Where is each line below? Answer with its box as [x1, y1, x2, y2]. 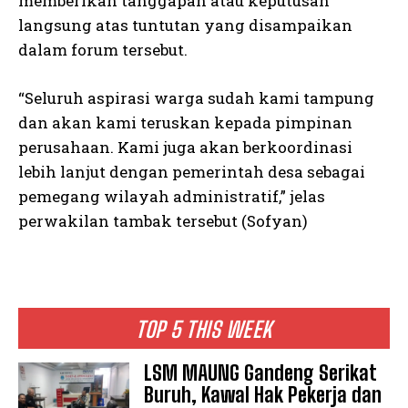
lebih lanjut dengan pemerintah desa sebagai [18, 161, 365, 183]
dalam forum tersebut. [18, 39, 188, 61]
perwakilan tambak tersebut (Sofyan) [18, 210, 308, 232]
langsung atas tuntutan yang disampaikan [18, 15, 352, 36]
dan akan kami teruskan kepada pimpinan [18, 112, 352, 134]
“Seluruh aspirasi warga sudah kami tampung [18, 87, 374, 109]
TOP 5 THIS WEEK [136, 316, 272, 343]
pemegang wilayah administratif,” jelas [18, 186, 325, 208]
